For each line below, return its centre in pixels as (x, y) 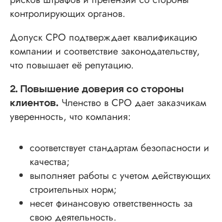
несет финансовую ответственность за (111, 203)
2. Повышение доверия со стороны (97, 89)
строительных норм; (73, 189)
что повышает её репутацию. (72, 65)
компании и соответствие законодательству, (105, 51)
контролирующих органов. (68, 13)
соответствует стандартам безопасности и (119, 148)
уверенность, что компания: (70, 116)
